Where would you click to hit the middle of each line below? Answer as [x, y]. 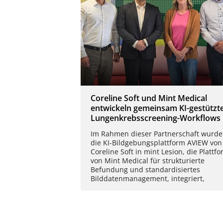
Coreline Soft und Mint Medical [149, 98]
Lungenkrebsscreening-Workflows [156, 118]
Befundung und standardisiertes [145, 169]
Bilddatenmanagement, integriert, [148, 178]
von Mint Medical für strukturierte [148, 160]
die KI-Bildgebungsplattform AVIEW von [156, 142]
